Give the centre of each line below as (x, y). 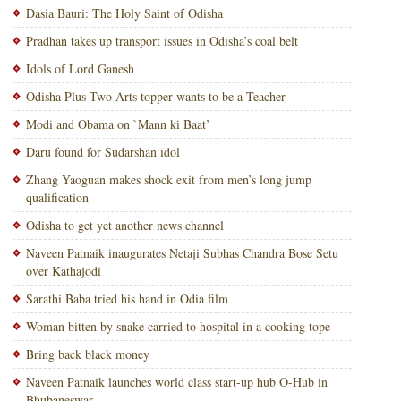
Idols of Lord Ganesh (80, 68)
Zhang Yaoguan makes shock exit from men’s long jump (168, 179)
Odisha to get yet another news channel (124, 225)
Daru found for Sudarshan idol (102, 152)
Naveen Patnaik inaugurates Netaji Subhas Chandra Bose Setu (182, 253)
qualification (57, 197)
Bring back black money (87, 354)
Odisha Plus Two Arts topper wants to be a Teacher (155, 96)
